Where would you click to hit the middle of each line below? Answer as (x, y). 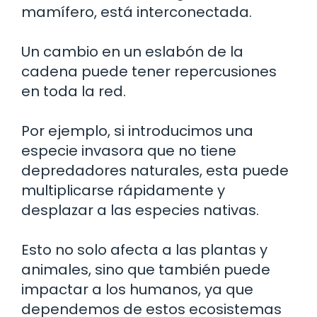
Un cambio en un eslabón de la (132, 52)
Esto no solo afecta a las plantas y (144, 250)
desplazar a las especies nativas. (140, 210)
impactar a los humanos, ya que (137, 289)
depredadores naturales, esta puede (155, 171)
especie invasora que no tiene (129, 151)
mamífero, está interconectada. (137, 12)
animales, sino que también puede (146, 270)
